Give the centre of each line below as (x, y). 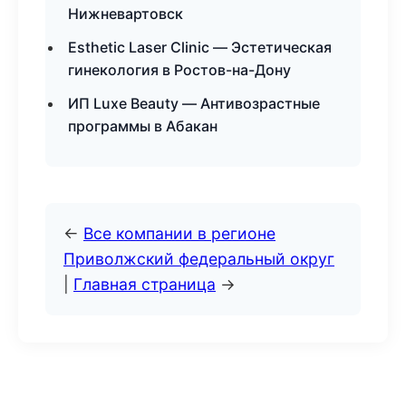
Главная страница (145, 284)
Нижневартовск (126, 14)
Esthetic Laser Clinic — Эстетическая (200, 47)
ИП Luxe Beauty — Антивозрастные (194, 103)
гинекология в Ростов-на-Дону (179, 70)
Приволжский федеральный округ (199, 259)
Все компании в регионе (179, 233)
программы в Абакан (143, 126)
